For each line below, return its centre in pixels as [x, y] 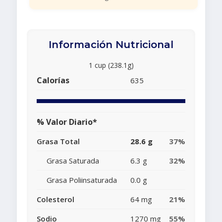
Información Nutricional [111, 45]
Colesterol [55, 199]
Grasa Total [58, 141]
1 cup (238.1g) [111, 65]
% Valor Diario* [67, 122]
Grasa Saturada [73, 161]
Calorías [53, 81]
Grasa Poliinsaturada [82, 180]
